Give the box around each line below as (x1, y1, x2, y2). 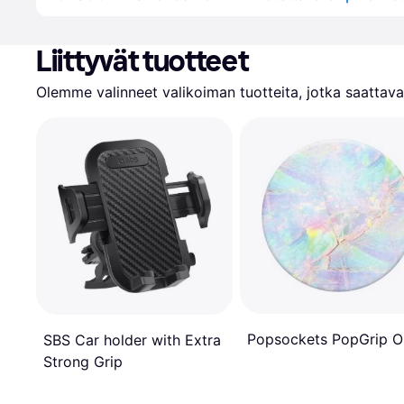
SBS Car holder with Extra (43, 330, 221, 349)
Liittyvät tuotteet (36, 44, 249, 78)
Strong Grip (43, 352, 123, 371)
